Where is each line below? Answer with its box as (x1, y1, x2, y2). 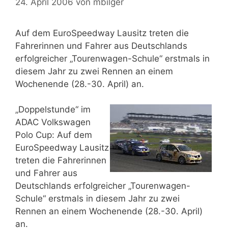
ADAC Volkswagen (15, 117, 91, 127)
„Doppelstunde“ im (15, 104, 91, 115)
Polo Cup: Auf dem (15, 130, 92, 140)
